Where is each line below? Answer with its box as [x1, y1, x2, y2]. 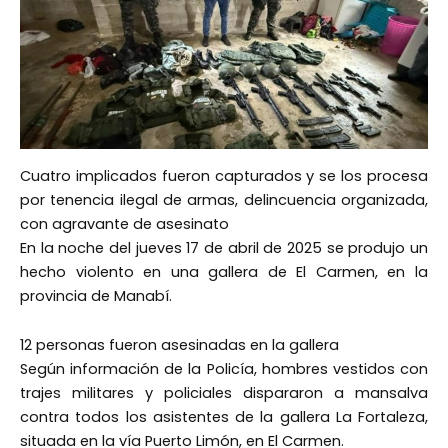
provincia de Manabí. [20, 285, 172, 306]
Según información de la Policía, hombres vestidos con [20, 359, 428, 380]
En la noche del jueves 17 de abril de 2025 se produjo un [20, 237, 428, 258]
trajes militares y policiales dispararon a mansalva [20, 383, 428, 404]
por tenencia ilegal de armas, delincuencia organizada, [20, 189, 428, 210]
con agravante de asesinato [20, 213, 229, 234]
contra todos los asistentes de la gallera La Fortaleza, [20, 407, 428, 428]
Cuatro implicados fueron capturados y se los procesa [20, 165, 428, 186]
